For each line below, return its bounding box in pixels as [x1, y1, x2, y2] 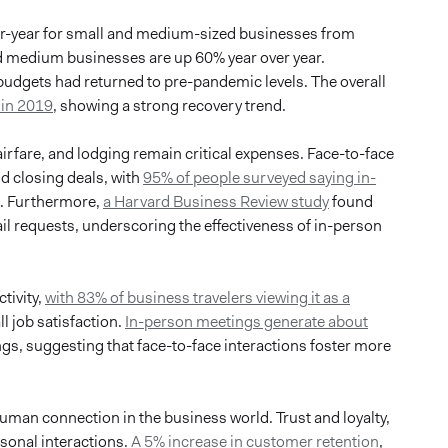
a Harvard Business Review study [103, 190, 329, 212]
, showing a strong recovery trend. [53, 94, 286, 116]
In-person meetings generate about [125, 310, 368, 332]
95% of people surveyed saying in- [143, 166, 376, 188]
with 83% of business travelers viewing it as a [45, 286, 350, 308]
